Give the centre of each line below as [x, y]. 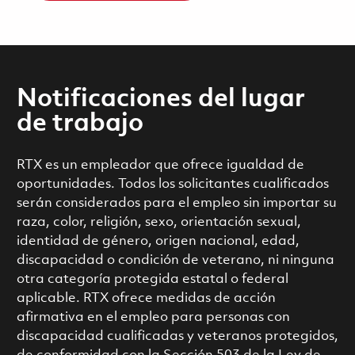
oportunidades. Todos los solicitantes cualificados [172, 184]
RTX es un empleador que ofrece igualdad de [160, 165]
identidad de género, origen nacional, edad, [158, 241]
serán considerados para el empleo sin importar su [176, 203]
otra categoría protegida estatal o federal [152, 279]
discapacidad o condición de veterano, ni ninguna [175, 260]
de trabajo [80, 124]
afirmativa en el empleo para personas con [153, 317]
